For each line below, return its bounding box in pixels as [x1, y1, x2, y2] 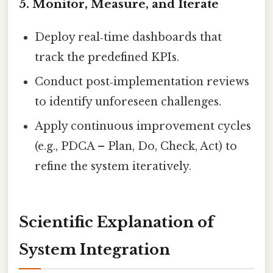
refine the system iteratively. [35, 159, 192, 173]
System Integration [19, 241, 170, 259]
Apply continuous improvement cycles [35, 119, 252, 133]
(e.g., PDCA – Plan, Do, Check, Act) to [35, 139, 238, 153]
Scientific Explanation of [19, 213, 214, 232]
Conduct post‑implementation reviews [35, 74, 250, 88]
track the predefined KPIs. [35, 50, 180, 64]
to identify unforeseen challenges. [35, 94, 222, 108]
